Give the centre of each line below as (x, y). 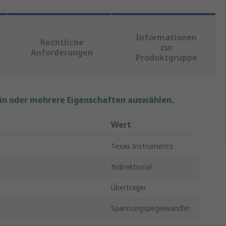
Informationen (166, 38)
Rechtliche (62, 43)
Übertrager (129, 188)
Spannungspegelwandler (151, 208)
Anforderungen (62, 53)
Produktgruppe (166, 58)
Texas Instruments (142, 146)
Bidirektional (131, 167)
